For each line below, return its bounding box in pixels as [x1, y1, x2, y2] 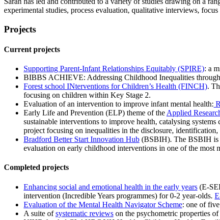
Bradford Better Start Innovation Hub [24, 135, 139, 144]
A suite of [24, 209, 55, 218]
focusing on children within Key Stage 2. [24, 91, 151, 100]
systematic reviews [55, 209, 113, 218]
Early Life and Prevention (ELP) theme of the [24, 109, 166, 117]
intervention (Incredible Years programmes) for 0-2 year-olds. [24, 191, 215, 200]
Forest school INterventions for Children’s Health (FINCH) [24, 82, 207, 91]
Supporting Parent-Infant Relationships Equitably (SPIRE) [24, 64, 204, 73]
